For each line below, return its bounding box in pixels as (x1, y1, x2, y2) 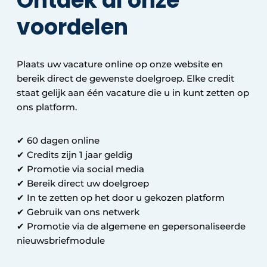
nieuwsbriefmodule (17, 235, 105, 247)
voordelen (17, 12, 133, 43)
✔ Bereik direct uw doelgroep (17, 178, 151, 190)
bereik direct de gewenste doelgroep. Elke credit (17, 73, 234, 85)
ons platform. (17, 101, 79, 113)
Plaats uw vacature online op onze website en (17, 58, 223, 70)
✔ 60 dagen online (17, 135, 102, 147)
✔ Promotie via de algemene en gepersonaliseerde (17, 221, 246, 232)
